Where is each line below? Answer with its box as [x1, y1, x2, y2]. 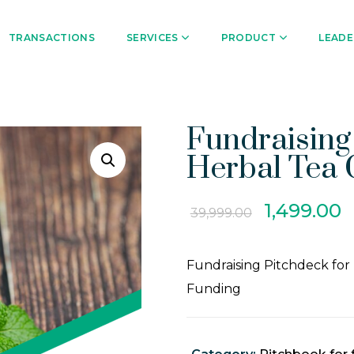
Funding [186, 281, 241, 296]
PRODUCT [220, 31, 277, 43]
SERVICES [126, 31, 179, 43]
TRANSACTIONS [9, 31, 95, 43]
